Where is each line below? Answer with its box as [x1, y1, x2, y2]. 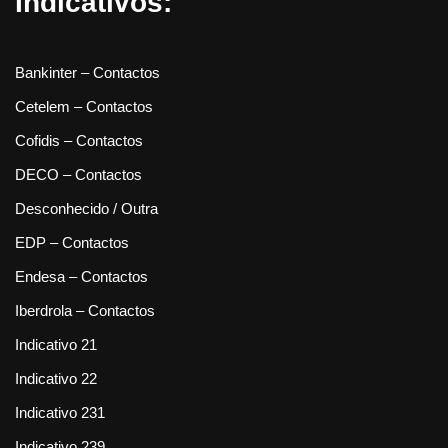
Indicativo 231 [15, 404, 105, 422]
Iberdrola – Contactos [15, 302, 155, 320]
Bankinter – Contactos [15, 64, 160, 82]
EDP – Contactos [15, 234, 129, 252]
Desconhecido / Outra [15, 200, 158, 218]
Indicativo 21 [15, 336, 97, 354]
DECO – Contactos [15, 166, 142, 184]
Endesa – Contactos [15, 268, 148, 286]
